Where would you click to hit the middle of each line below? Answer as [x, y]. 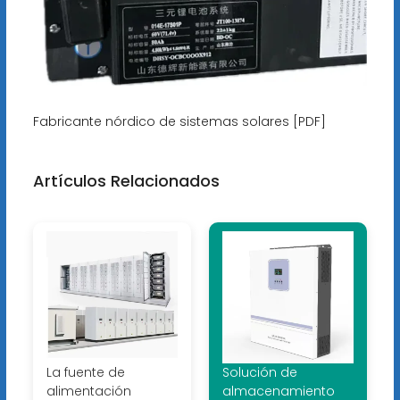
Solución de [259, 372]
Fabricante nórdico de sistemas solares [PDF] [179, 122]
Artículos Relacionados [126, 181]
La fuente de [85, 372]
